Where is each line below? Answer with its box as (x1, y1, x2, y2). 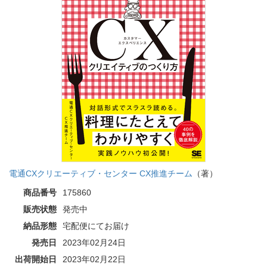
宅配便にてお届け (63, 221, 129, 231)
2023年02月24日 (63, 237, 126, 247)
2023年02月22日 (63, 254, 126, 264)
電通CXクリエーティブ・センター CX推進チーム (9, 168, 193, 178)
